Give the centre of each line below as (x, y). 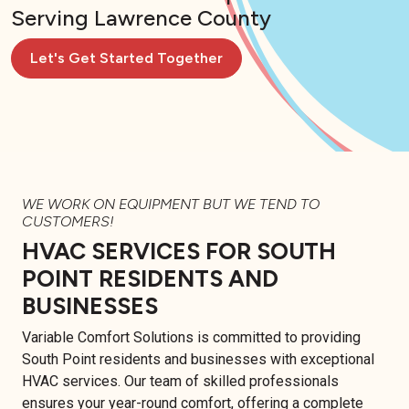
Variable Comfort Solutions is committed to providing (191, 337)
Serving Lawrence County (141, 18)
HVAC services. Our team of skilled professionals (180, 381)
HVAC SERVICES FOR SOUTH (179, 251)
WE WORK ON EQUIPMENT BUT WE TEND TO (171, 204)
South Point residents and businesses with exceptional (198, 359)
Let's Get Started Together (126, 58)
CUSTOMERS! (68, 221)
